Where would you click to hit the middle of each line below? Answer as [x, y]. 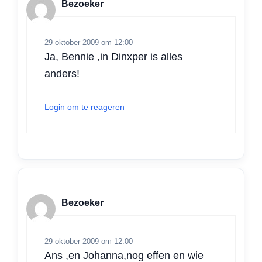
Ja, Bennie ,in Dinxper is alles [113, 57]
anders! [62, 74]
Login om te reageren [85, 107]
